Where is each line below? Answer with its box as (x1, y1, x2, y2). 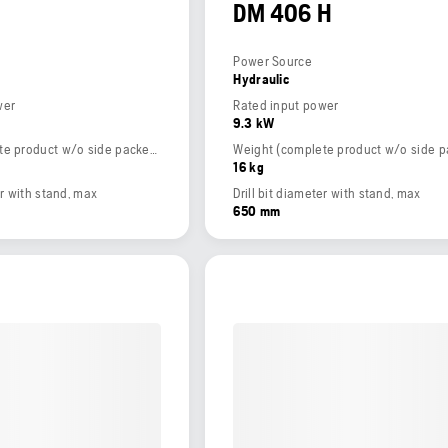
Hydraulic (233, 71, 290, 88)
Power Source (233, 53, 312, 70)
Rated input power (233, 97, 339, 114)
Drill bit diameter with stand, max (233, 185, 421, 202)
